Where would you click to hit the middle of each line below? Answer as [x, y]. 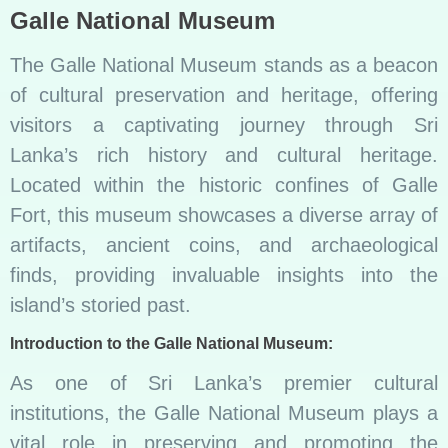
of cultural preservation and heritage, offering [224, 95]
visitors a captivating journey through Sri [224, 125]
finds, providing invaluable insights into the [224, 275]
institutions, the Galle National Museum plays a [224, 412]
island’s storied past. [100, 305]
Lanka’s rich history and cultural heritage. [224, 155]
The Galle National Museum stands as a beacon [224, 65]
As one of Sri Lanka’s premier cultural [224, 382]
